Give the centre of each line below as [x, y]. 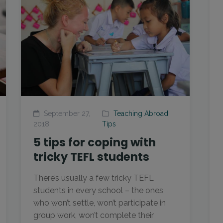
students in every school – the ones [99, 190]
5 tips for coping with [95, 142]
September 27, [66, 113]
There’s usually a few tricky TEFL [94, 178]
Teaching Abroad [141, 113]
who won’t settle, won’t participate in [100, 203]
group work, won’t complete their [94, 215]
